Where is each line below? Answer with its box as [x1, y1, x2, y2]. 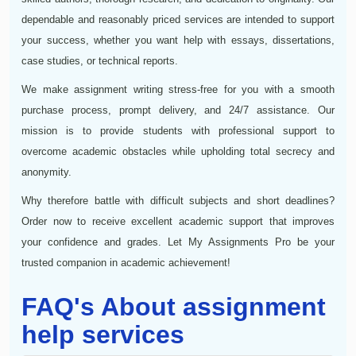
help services [21, 319, 184, 349]
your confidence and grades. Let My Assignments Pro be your [21, 235, 335, 248]
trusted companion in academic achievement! [21, 256, 230, 269]
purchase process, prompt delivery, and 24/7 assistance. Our [21, 103, 335, 116]
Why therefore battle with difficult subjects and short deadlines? [21, 194, 335, 207]
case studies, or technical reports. [21, 54, 178, 67]
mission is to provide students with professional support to [21, 124, 335, 137]
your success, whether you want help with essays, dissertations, [21, 33, 335, 46]
